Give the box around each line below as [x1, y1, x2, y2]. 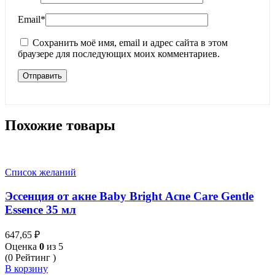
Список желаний [5, 166, 76, 177]
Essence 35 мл [5, 203, 76, 216]
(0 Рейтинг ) [5, 252, 56, 263]
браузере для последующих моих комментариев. [18, 48, 220, 60]
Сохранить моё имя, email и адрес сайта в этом [33, 37, 228, 48]
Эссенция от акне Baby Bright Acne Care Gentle [5, 189, 254, 203]
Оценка [5, 241, 39, 252]
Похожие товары [5, 117, 115, 134]
